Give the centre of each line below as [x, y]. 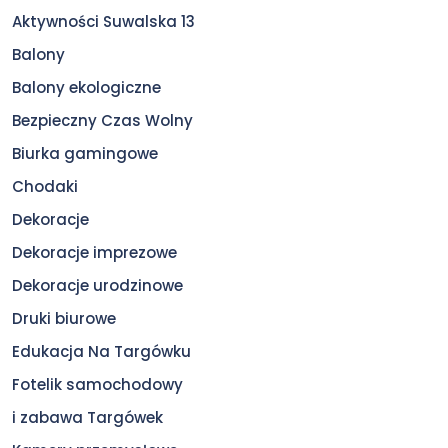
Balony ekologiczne [86, 87]
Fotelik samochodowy [97, 384]
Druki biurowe [64, 318]
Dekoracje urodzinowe [97, 285]
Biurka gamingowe [85, 153]
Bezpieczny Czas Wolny [102, 120]
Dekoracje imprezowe [94, 252]
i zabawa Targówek [87, 417]
